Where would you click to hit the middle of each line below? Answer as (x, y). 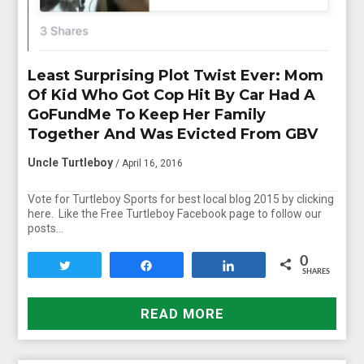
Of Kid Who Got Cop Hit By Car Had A (172, 95)
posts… (46, 228)
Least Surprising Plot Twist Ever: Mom (176, 75)
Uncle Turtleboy (71, 162)
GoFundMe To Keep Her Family (147, 114)
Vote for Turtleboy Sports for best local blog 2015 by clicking (181, 199)
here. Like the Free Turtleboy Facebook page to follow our (175, 213)
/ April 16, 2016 (149, 163)
